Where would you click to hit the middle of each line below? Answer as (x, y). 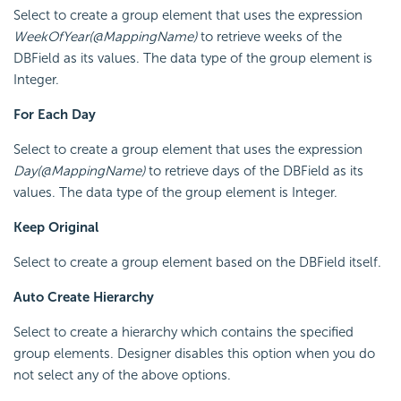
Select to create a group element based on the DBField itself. (197, 262)
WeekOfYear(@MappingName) (105, 36)
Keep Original (56, 227)
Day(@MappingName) (79, 171)
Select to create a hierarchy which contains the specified (183, 332)
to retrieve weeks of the (269, 36)
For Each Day (55, 114)
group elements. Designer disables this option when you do (194, 353)
